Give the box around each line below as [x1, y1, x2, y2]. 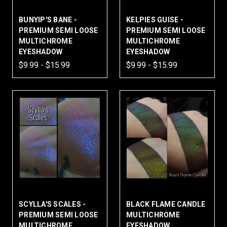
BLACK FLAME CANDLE [126, 200, 206, 208]
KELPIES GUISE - [126, 16, 183, 24]
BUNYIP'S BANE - [19, 16, 77, 24]
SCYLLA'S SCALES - [19, 200, 86, 208]
